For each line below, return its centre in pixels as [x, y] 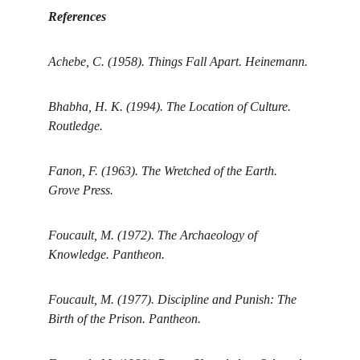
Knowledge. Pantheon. [106, 254]
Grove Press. [81, 190]
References [77, 16]
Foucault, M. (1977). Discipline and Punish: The [174, 299]
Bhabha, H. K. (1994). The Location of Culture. [171, 106]
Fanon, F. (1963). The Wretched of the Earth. [164, 171]
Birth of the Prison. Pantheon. [125, 319]
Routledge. [76, 126]
